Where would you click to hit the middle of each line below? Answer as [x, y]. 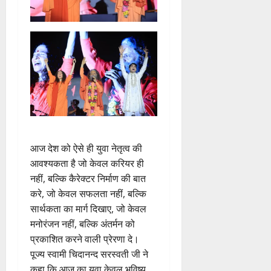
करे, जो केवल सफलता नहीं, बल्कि [88, 193]
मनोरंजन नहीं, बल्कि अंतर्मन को [83, 224]
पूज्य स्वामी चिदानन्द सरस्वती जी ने [89, 254]
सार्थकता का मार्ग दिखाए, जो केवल [88, 208]
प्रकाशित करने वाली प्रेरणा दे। [85, 239]
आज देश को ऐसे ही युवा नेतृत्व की [86, 148]
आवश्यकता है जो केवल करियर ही [87, 163]
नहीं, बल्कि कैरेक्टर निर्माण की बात [88, 178]
